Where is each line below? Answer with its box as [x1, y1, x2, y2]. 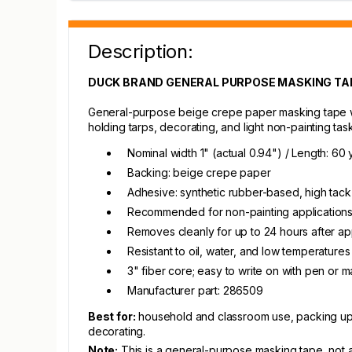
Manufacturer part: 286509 [127, 284, 263, 297]
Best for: [88, 310, 136, 323]
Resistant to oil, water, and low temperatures [127, 244, 350, 258]
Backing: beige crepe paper [127, 166, 271, 179]
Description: [88, 40, 193, 63]
